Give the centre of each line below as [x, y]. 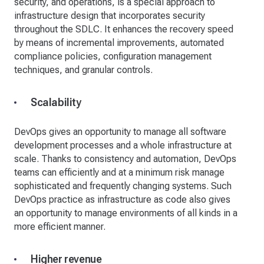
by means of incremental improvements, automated [119, 43]
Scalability [56, 103]
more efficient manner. [60, 227]
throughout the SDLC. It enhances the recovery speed [124, 29]
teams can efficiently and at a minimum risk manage [119, 173]
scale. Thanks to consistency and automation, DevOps [125, 159]
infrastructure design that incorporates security [110, 16]
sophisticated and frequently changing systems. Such [123, 186]
